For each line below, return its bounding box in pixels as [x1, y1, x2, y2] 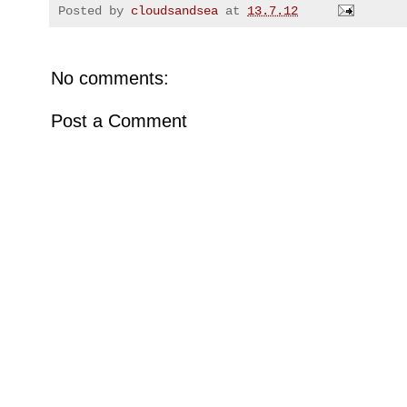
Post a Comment [51, 110, 187, 131]
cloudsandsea [131, 3, 218, 18]
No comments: [51, 67, 169, 88]
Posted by [58, 3, 131, 18]
